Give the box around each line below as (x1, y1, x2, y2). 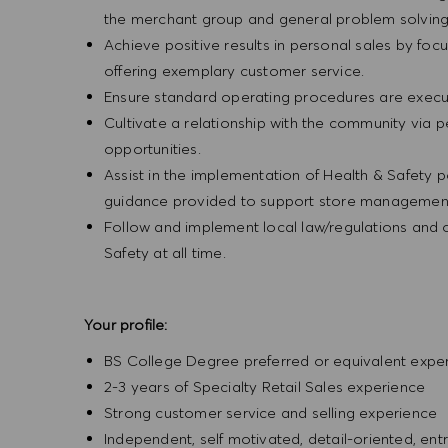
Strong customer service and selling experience (104, 402, 438, 422)
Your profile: (84, 314, 168, 334)
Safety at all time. (104, 242, 226, 262)
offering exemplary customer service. (104, 60, 377, 80)
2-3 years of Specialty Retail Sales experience (104, 376, 430, 396)
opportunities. (104, 138, 201, 158)
